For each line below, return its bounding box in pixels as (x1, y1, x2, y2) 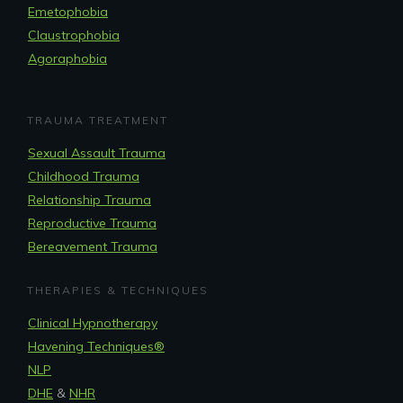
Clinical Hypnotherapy (28, 314, 157, 331)
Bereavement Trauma (28, 237, 157, 255)
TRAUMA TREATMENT (27, 112, 168, 127)
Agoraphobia (28, 49, 107, 67)
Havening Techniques (28, 337, 154, 354)
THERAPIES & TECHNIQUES (27, 282, 209, 297)
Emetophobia (28, 3, 108, 20)
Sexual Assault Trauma (28, 144, 166, 161)
